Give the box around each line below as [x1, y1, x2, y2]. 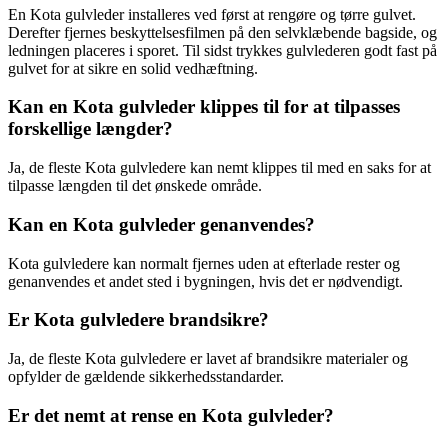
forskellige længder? [8, 118, 173, 140]
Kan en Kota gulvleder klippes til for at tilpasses [8, 96, 400, 118]
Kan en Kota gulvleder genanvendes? [8, 213, 315, 235]
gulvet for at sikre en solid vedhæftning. [8, 59, 258, 77]
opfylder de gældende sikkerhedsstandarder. [8, 368, 284, 386]
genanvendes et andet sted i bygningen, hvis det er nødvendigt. [8, 272, 403, 290]
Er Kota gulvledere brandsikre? [8, 309, 269, 331]
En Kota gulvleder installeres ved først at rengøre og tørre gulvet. [8, 5, 416, 23]
